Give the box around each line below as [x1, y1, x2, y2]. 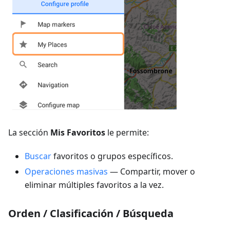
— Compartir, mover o [108, 166, 195, 177]
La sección [8, 127, 50, 138]
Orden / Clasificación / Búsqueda [8, 206, 174, 220]
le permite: [105, 127, 149, 138]
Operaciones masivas [25, 166, 108, 177]
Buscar [25, 150, 51, 162]
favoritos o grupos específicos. [51, 150, 173, 162]
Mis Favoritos [50, 127, 105, 138]
